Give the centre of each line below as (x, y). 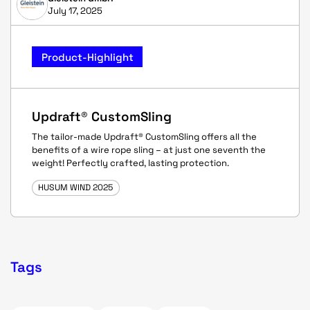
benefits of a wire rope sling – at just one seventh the (149, 149)
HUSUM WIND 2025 (76, 188)
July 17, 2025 (75, 10)
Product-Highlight (87, 57)
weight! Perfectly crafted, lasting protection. (130, 163)
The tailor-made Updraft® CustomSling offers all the (144, 136)
